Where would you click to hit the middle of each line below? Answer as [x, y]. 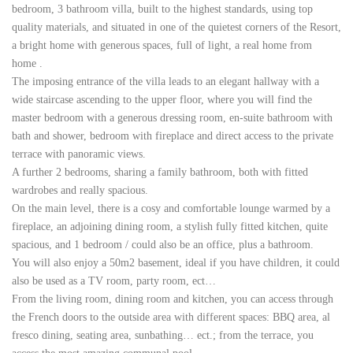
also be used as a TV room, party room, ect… [114, 281]
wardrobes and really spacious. [80, 190]
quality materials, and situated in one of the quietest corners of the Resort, [176, 27]
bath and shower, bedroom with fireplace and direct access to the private [173, 136]
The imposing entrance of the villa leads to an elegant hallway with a [165, 82]
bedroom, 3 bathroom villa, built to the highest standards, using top [162, 9]
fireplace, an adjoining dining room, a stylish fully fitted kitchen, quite [170, 227]
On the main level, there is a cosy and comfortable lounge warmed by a [171, 208]
